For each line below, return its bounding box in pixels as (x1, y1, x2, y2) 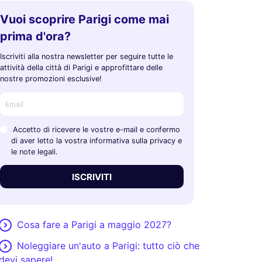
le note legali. (11, 147, 58, 156)
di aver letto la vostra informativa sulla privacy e (11, 136, 182, 145)
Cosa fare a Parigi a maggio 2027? (16, 219, 171, 230)
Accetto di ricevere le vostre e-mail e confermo (12, 125, 180, 134)
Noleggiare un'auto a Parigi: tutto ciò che (16, 240, 199, 251)
